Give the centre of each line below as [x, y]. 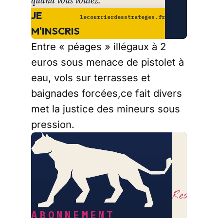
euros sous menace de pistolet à [108, 62]
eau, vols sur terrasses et [91, 78]
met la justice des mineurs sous [106, 109]
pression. [53, 125]
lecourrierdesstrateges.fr [122, 17]
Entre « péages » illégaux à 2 [99, 47]
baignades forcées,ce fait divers [107, 93]
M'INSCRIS [55, 31]
